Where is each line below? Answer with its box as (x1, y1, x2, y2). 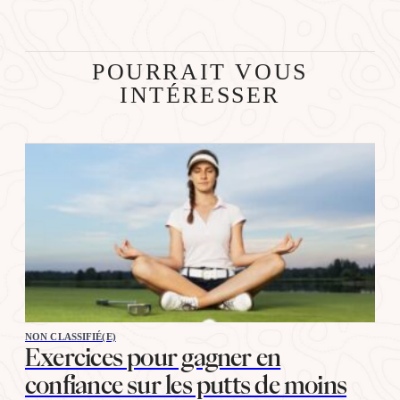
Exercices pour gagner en (25, 345, 281, 369)
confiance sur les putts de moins (25, 372, 347, 396)
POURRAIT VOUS (92, 58, 308, 85)
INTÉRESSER (119, 81, 280, 108)
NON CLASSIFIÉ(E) (25, 330, 116, 342)
